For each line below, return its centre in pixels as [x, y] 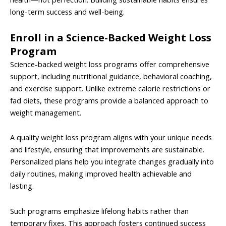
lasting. [22, 186]
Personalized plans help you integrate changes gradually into [112, 162]
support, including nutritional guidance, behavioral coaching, [111, 76]
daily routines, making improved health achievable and [101, 174]
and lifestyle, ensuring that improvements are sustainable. [107, 150]
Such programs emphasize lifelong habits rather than [99, 211]
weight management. [46, 112]
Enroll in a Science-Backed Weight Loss [111, 37]
